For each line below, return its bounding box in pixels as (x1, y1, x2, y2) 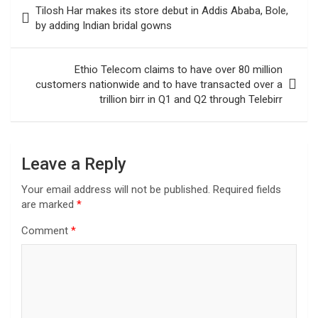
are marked (21, 197, 77, 211)
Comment (21, 224, 71, 237)
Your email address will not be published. (21, 182, 210, 196)
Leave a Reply (21, 153, 126, 174)
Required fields (213, 182, 281, 196)
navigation (10, 11, 93, 33)
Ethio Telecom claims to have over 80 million (75, 62, 283, 76)
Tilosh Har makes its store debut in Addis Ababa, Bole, (35, 4, 288, 17)
